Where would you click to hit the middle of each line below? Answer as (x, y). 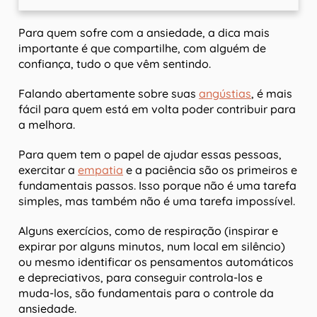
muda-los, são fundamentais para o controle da (146, 293)
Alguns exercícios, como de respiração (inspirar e (148, 231)
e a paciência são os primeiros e (210, 170)
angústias (225, 94)
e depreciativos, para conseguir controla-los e (140, 278)
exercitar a (48, 170)
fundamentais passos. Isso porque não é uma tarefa (157, 186)
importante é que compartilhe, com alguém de (142, 48)
